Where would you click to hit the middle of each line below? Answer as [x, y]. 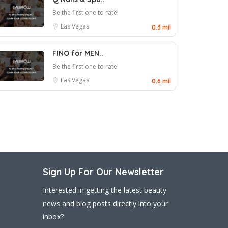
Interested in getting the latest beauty [104, 190]
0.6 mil [161, 81]
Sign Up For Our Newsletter [103, 172]
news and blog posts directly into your [105, 203]
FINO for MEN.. [78, 53]
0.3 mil [161, 27]
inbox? [53, 217]
